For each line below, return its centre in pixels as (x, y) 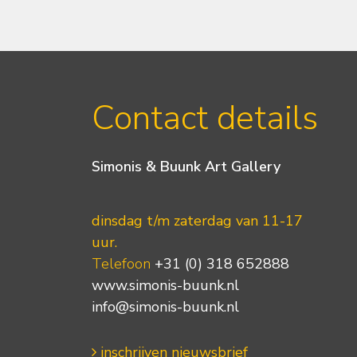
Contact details (204, 118)
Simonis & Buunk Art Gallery (186, 166)
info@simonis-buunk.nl (165, 307)
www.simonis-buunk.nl (165, 286)
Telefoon (121, 264)
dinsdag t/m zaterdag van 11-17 (197, 221)
